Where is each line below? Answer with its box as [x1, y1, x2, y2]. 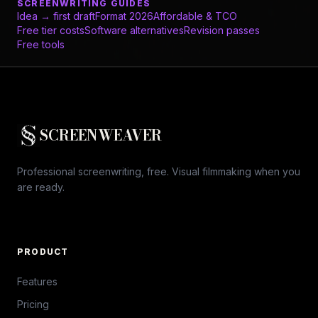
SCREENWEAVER [40, 124, 162, 146]
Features [17, 275, 57, 287]
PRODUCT [17, 246, 69, 257]
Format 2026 [95, 9, 153, 22]
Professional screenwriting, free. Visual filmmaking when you [17, 165, 300, 177]
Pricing [17, 297, 49, 310]
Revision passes [184, 23, 260, 36]
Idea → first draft [17, 9, 95, 22]
